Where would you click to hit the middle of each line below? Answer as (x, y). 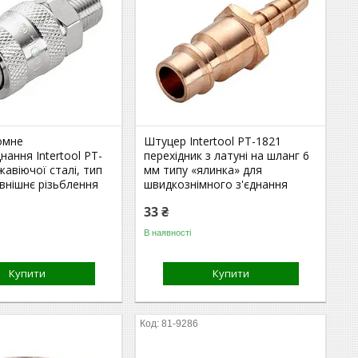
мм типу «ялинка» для (203, 170)
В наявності (168, 232)
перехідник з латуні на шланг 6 (227, 155)
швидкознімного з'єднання (216, 184)
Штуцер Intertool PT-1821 (213, 141)
